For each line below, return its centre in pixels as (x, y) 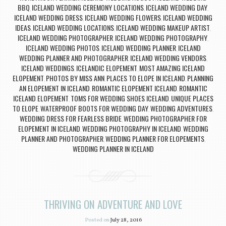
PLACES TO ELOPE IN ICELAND (146, 78)
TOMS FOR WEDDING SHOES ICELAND (120, 98)
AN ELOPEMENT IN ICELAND (54, 88)
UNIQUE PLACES (192, 98)
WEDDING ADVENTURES (181, 108)
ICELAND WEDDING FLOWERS (123, 17)
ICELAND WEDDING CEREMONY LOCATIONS (88, 7)
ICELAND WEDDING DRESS (48, 17)
